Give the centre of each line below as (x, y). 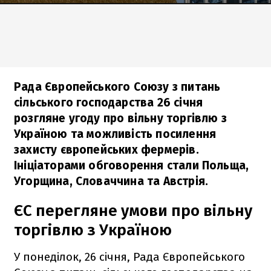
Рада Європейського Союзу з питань (117, 87)
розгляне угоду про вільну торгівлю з (120, 118)
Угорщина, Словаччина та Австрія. (111, 181)
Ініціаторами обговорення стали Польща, (132, 165)
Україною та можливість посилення (115, 134)
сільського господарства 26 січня (109, 102)
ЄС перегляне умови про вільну (133, 211)
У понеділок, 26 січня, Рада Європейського (129, 256)
